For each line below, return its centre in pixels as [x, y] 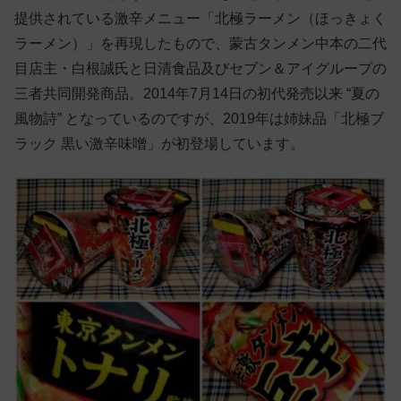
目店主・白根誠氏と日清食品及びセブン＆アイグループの [200, 68]
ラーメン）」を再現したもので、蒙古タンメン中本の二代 [200, 43]
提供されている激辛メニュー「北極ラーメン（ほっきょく [200, 18]
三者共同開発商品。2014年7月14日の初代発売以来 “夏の [197, 93]
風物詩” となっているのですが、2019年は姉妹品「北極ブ [199, 118]
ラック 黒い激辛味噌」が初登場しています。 [159, 143]
